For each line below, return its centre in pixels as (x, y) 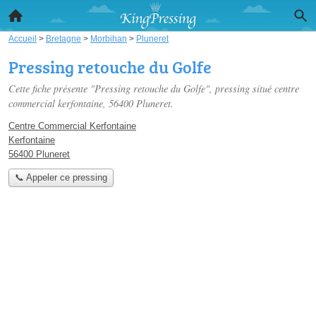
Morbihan (109, 38)
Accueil (23, 38)
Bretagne (63, 38)
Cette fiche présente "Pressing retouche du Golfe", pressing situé (141, 89)
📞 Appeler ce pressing (61, 178)
